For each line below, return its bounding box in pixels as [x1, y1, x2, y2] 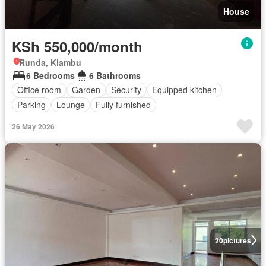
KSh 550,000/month [12, 36, 142, 56]
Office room [17, 84, 61, 96]
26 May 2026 [12, 121, 55, 132]
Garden [72, 84, 100, 96]
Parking [17, 99, 46, 111]
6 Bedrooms [26, 69, 75, 81]
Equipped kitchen [152, 84, 217, 96]
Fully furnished [96, 99, 151, 111]
